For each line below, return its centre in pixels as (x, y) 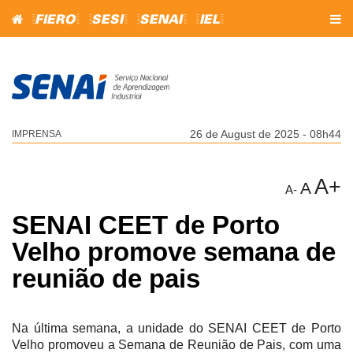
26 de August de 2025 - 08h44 (266, 134)
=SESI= (108, 20)
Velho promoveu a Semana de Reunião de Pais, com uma (176, 344)
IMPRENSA (37, 134)
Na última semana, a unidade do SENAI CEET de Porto (176, 328)
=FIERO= (56, 20)
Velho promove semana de (174, 251)
